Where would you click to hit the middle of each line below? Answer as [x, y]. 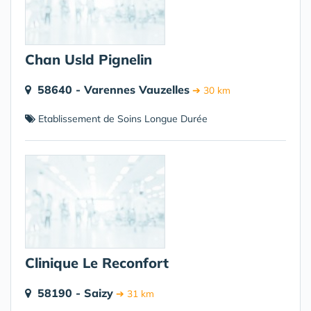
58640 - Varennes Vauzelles [114, 90]
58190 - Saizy [75, 293]
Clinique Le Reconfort [97, 263]
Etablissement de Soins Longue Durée [121, 119]
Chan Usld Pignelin [89, 59]
